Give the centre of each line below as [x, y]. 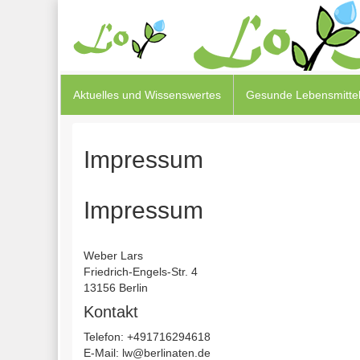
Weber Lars [113, 256]
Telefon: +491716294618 [147, 337]
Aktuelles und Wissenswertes [147, 95]
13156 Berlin [116, 288]
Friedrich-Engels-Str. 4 [141, 272]
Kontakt [111, 312]
